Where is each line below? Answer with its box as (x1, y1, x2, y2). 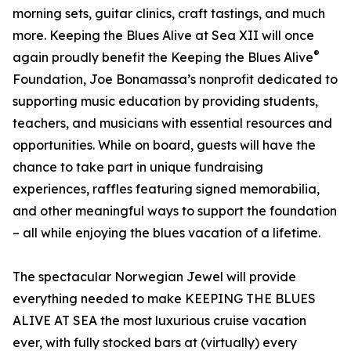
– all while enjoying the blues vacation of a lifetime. (13, 225, 320, 241)
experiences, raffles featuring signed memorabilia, (13, 181, 320, 197)
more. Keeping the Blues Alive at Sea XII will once (13, 27, 314, 44)
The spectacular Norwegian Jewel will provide (13, 269, 296, 285)
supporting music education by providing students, (13, 93, 318, 110)
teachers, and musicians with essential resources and (13, 115, 332, 132)
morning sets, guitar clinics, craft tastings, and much (13, 5, 325, 22)
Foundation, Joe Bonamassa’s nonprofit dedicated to (13, 71, 338, 88)
